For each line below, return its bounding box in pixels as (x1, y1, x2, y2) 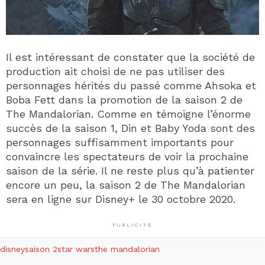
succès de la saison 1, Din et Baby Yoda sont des (6, 121, 255, 134)
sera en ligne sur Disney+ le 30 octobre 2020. (6, 192, 235, 205)
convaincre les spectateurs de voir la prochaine (6, 150, 248, 163)
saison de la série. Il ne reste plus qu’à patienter (6, 164, 254, 177)
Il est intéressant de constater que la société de (6, 50, 255, 63)
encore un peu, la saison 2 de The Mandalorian (6, 178, 245, 191)
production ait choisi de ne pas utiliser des (6, 64, 225, 77)
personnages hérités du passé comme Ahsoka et (6, 79, 256, 92)
